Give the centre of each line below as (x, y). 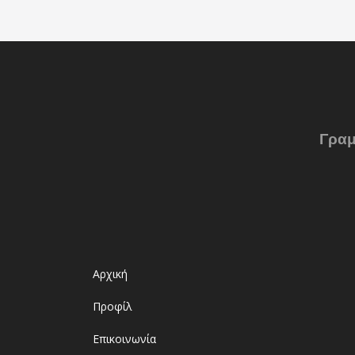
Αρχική (110, 274)
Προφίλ (113, 307)
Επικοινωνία (124, 339)
